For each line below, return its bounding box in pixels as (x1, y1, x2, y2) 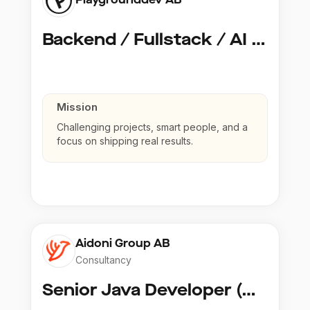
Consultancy (75, 254, 131, 266)
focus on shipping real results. (57, 135, 193, 147)
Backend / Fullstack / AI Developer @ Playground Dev (251, 28, 266, 51)
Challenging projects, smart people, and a (57, 121, 248, 134)
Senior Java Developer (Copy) (241, 279, 256, 302)
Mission (57, 100, 98, 114)
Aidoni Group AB (75, 236, 170, 251)
